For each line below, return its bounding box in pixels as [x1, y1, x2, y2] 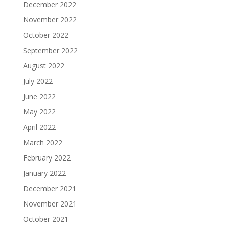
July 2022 [22, 76, 53, 86]
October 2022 [22, 30, 68, 40]
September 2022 [22, 45, 78, 56]
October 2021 [22, 214, 68, 224]
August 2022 [22, 61, 64, 71]
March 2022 [22, 138, 62, 148]
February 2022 [22, 153, 71, 163]
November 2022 [22, 15, 77, 25]
